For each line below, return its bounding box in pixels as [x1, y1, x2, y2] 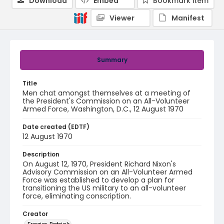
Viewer [109, 13, 134, 23]
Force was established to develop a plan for [22, 175, 174, 185]
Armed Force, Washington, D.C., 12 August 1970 [22, 104, 183, 114]
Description [22, 150, 59, 158]
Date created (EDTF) [22, 122, 89, 131]
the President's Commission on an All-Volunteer [22, 96, 189, 106]
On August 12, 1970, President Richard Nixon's [22, 159, 176, 169]
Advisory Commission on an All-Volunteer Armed [22, 167, 192, 177]
